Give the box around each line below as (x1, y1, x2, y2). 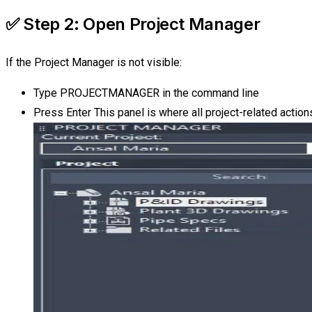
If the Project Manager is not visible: (6, 55, 182, 69)
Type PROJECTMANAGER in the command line (33, 86, 259, 100)
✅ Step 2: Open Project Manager (6, 13, 260, 34)
